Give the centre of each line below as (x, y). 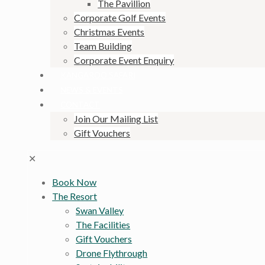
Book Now (75, 182)
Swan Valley (100, 211)
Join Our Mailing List (116, 119)
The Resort (75, 196)
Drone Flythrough (112, 253)
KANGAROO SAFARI (98, 75)
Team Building (103, 46)
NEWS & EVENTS (92, 90)
